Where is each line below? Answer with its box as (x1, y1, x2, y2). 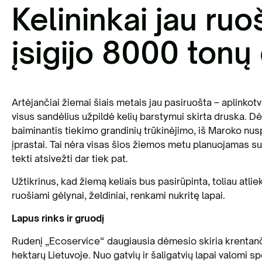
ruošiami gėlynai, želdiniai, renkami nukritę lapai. (11, 189, 225, 201)
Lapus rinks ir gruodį (11, 212, 104, 224)
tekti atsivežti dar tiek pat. (11, 152, 128, 164)
